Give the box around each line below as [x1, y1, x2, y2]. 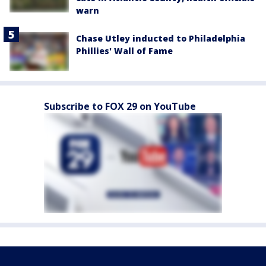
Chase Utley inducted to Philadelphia [76, 32, 245, 44]
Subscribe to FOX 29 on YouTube [44, 100, 196, 113]
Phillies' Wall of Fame [76, 45, 173, 56]
